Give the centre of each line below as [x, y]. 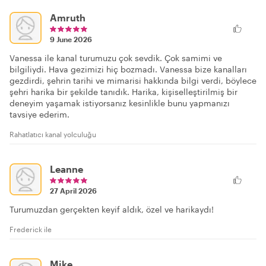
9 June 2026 [71, 39]
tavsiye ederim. [39, 114]
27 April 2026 [73, 190]
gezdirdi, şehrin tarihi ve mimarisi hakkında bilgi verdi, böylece [133, 80]
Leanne [66, 169]
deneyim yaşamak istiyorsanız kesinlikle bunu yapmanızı [120, 103]
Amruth [68, 17]
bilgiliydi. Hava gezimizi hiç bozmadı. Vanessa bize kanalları [128, 69]
